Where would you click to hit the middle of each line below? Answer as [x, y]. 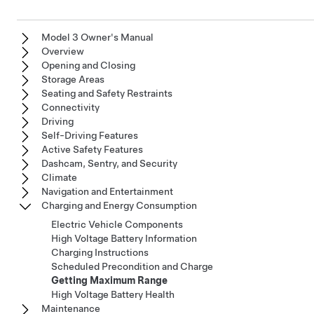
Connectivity [70, 108]
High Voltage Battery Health [113, 295]
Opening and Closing [88, 66]
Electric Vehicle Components [117, 225]
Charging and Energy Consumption [119, 206]
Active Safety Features [92, 150]
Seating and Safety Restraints [107, 94]
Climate [59, 178]
